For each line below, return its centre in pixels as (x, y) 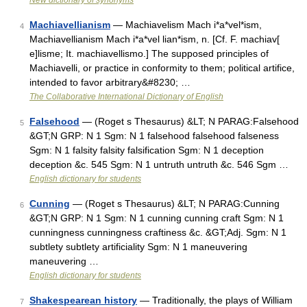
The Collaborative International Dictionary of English (126, 97)
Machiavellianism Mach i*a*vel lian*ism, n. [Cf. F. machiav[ (155, 39)
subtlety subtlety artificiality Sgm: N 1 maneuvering (138, 247)
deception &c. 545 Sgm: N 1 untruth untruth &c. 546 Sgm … (159, 164)
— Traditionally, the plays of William (215, 300)
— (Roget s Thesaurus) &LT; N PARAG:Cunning (175, 204)
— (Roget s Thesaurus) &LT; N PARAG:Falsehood (189, 121)
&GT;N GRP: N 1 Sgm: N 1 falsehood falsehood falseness (154, 136)
